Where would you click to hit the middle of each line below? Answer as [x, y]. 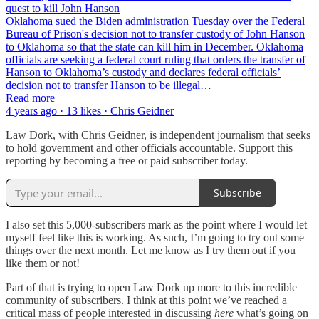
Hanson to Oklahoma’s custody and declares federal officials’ [143, 72]
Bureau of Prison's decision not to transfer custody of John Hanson [155, 33]
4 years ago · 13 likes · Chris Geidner [90, 110]
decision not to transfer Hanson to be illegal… [109, 85]
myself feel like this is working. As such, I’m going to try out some [155, 237]
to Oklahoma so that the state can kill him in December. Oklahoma [155, 46]
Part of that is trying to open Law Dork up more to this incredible [151, 287]
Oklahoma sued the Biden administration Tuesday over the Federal [155, 21]
